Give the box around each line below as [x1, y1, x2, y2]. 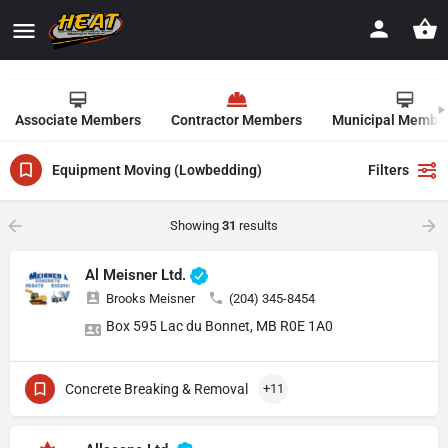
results [236, 218, 278, 233]
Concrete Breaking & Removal [65, 381, 248, 398]
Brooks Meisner [106, 291, 195, 307]
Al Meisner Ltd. [85, 266, 190, 284]
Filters [368, 162, 409, 178]
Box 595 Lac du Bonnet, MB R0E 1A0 [106, 318, 333, 335]
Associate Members [15, 112, 141, 128]
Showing [170, 218, 222, 233]
